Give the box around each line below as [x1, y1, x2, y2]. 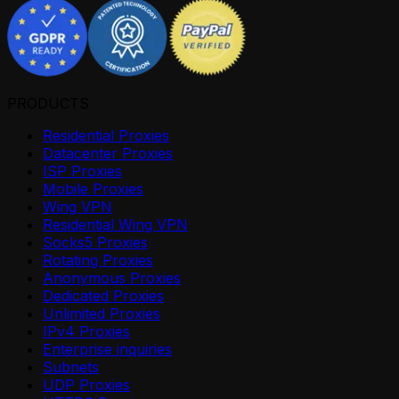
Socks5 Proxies [43, 232, 148, 251]
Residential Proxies [43, 126, 169, 144]
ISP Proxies [43, 161, 122, 180]
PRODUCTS [7, 94, 89, 112]
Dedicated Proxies [43, 286, 164, 305]
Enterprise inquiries [43, 339, 172, 358]
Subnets [43, 357, 99, 376]
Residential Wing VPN [43, 215, 188, 233]
